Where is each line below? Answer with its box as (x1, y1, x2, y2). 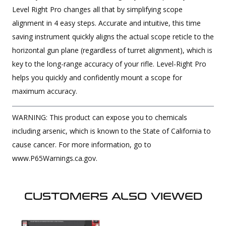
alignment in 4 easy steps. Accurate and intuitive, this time (12, 18, 201, 28)
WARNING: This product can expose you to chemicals (12, 112, 187, 122)
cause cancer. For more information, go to (12, 139, 151, 149)
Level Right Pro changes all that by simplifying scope (12, 4, 183, 14)
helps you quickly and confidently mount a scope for (12, 72, 182, 82)
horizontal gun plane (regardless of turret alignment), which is (12, 45, 212, 55)
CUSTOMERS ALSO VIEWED (24, 190, 202, 202)
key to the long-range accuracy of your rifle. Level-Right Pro (12, 59, 206, 69)
